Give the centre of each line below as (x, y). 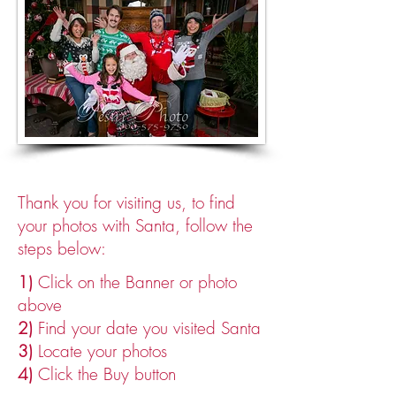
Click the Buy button (104, 374)
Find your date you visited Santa (147, 328)
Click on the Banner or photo (135, 282)
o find (215, 202)
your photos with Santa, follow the (135, 225)
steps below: (62, 248)
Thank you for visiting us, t (107, 202)
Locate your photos (100, 351)
